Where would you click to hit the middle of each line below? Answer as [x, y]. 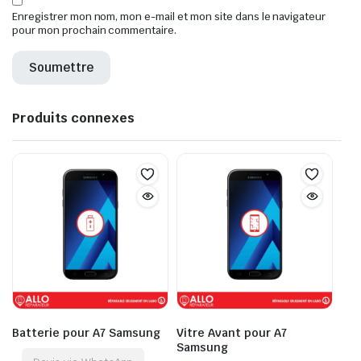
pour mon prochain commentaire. [95, 30]
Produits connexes [73, 118]
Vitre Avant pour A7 [232, 332]
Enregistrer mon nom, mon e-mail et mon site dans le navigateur [169, 16]
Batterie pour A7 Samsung [86, 332]
